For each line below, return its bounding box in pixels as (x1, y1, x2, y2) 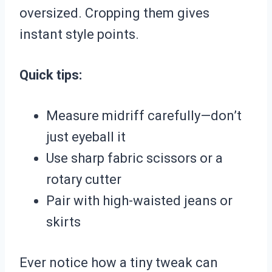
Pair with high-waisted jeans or (46, 193, 233, 209)
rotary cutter (46, 172, 121, 188)
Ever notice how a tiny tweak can (19, 255, 218, 271)
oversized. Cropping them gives (19, 5, 209, 21)
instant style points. (19, 27, 139, 42)
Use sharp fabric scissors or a (46, 151, 223, 166)
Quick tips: (19, 67, 82, 83)
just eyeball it (46, 129, 126, 145)
